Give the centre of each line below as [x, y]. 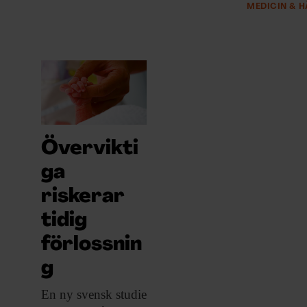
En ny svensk [77, 295]
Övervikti [90, 149]
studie [130, 295]
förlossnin [91, 245]
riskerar [83, 197]
